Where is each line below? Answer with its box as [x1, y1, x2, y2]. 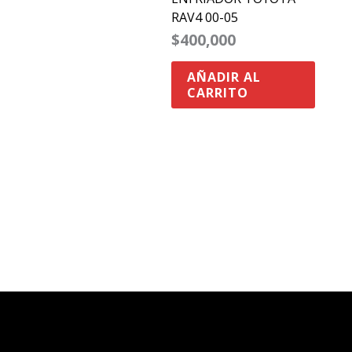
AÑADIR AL [186, 68, 261, 86]
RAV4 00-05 [170, 8, 238, 26]
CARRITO [186, 84, 248, 101]
